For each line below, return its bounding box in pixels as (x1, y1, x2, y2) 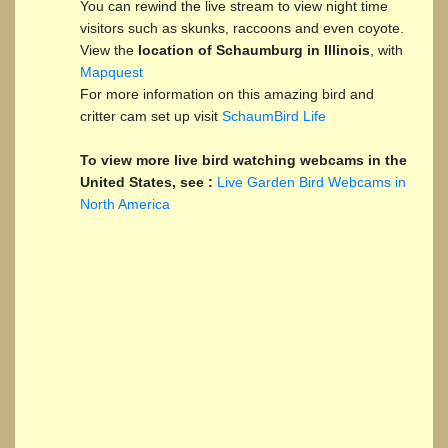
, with (370, 41, 403, 58)
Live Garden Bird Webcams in (217, 173, 406, 190)
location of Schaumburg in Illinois (138, 41, 370, 58)
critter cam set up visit (80, 107, 222, 124)
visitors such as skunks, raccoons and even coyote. (80, 19, 404, 36)
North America (80, 195, 170, 212)
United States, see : (80, 173, 217, 190)
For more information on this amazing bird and (80, 85, 374, 102)
